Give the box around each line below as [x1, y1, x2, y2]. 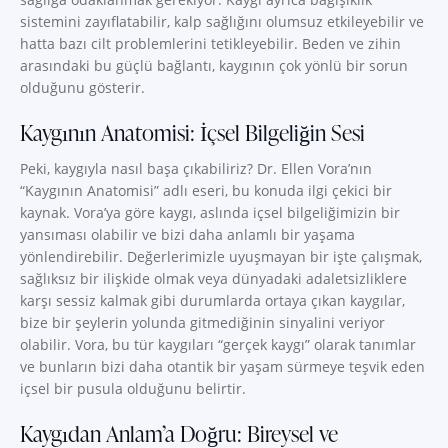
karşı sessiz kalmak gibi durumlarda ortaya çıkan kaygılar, [20, 291, 405, 311]
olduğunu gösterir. [20, 78, 145, 98]
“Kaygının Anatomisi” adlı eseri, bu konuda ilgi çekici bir [20, 181, 392, 201]
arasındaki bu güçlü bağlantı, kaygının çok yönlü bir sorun [20, 56, 408, 76]
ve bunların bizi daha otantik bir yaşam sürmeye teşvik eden [20, 357, 425, 377]
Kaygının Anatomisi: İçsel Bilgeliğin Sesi [20, 117, 365, 149]
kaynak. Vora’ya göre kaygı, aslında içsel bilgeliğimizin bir [20, 203, 400, 223]
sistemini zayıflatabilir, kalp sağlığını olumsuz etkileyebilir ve [20, 12, 424, 32]
